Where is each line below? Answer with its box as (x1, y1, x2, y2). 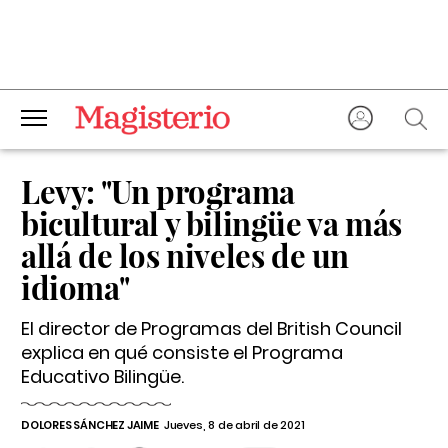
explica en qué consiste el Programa (21, 340, 343, 365)
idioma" (21, 266, 130, 308)
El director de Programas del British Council (21, 316, 402, 341)
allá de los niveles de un (21, 234, 350, 276)
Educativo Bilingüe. (21, 364, 184, 389)
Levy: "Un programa (21, 170, 295, 212)
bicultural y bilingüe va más (21, 202, 402, 244)
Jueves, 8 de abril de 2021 (163, 417, 305, 433)
